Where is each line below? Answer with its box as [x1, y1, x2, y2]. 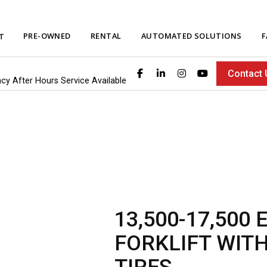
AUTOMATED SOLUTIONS [141, 30, 242, 41]
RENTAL [91, 30, 122, 41]
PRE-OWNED [23, 30, 71, 41]
